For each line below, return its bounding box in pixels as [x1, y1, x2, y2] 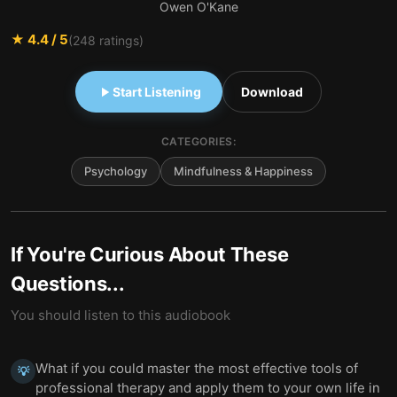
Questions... [11, 272, 125, 295]
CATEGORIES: [160, 135, 237, 148]
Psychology [84, 164, 147, 178]
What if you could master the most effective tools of [35, 360, 358, 377]
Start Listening [113, 84, 201, 99]
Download [241, 84, 303, 99]
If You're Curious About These [11, 243, 289, 266]
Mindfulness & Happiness [174, 164, 313, 178]
